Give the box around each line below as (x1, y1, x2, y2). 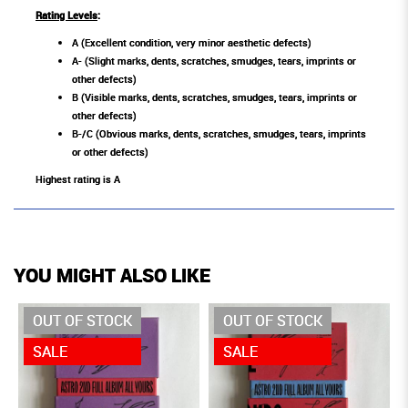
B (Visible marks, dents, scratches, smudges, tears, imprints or (72, 90, 357, 105)
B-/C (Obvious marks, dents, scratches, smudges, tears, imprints (72, 127, 366, 141)
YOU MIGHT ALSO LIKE (14, 262, 210, 289)
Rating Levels (36, 8, 97, 23)
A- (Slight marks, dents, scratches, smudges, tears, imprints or (72, 54, 356, 68)
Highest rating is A (36, 172, 120, 187)
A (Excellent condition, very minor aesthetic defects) (72, 36, 311, 50)
